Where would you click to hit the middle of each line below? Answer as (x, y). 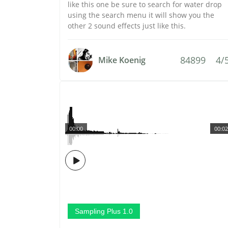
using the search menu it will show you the (141, 15)
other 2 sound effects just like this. (127, 26)
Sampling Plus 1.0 (104, 211)
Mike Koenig (122, 60)
